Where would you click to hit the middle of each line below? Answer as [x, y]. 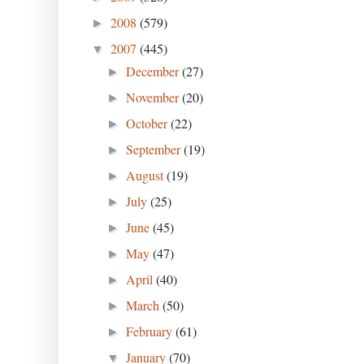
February [151, 331]
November [154, 97]
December [154, 71]
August [147, 175]
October [149, 123]
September [155, 149]
